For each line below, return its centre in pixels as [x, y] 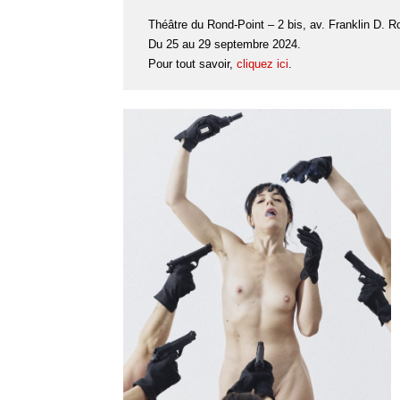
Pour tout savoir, [192, 64]
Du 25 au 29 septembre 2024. [225, 44]
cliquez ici [262, 64]
